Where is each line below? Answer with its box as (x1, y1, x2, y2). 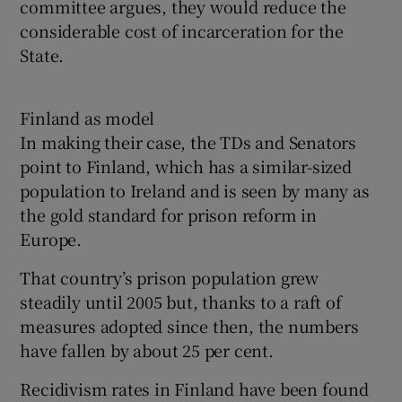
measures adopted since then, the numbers (20, 313, 359, 337)
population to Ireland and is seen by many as (20, 178, 370, 202)
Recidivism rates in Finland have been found (20, 376, 369, 400)
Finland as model (20, 105, 155, 129)
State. (20, 42, 65, 66)
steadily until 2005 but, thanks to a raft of (20, 289, 342, 313)
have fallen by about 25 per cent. (20, 337, 274, 362)
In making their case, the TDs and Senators (20, 129, 357, 153)
